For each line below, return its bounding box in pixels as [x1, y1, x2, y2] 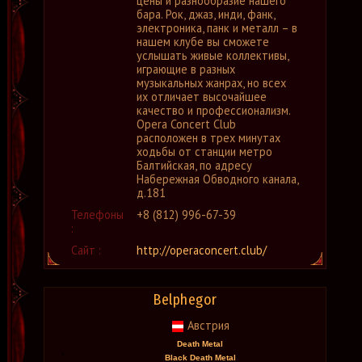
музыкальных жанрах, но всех [137, 75, 286, 90]
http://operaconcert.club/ [137, 242, 267, 258]
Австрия [187, 318, 229, 333]
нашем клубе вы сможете [137, 34, 269, 49]
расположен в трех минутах [137, 130, 280, 145]
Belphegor [153, 291, 217, 309]
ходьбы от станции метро [137, 144, 272, 159]
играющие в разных [137, 61, 235, 77]
